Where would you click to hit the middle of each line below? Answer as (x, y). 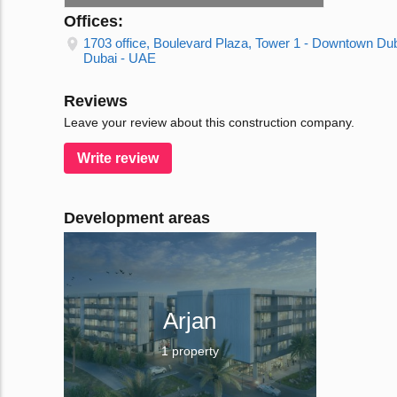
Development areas (137, 218)
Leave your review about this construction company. (209, 123)
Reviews (96, 101)
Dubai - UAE (120, 58)
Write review (118, 159)
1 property (190, 351)
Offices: (93, 22)
